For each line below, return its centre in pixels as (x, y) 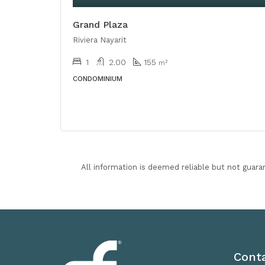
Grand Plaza (100, 24)
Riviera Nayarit (100, 40)
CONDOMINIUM (98, 78)
